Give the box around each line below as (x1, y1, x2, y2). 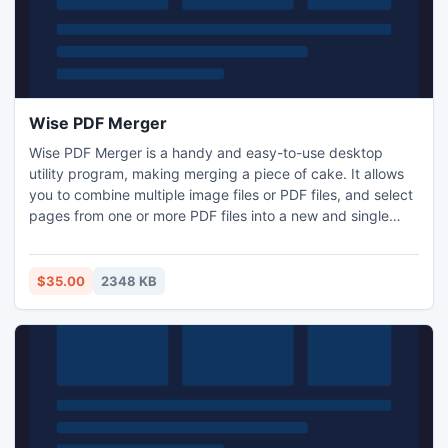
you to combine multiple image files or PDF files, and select (29, 186, 413, 203)
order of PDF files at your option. (29, 249, 241, 266)
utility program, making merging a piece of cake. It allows (29, 165, 404, 182)
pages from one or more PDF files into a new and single (29, 207, 389, 224)
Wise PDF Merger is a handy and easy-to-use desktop (29, 144, 383, 161)
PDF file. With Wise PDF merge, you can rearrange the (29, 228, 381, 245)
